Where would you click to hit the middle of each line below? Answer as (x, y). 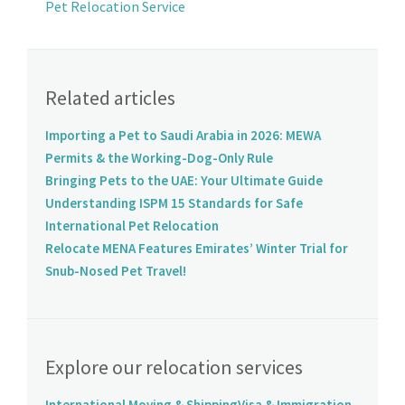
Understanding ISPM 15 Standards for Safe (174, 202)
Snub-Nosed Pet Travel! (116, 270)
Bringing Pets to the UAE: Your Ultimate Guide (184, 180)
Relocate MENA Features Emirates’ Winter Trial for (197, 248)
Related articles (110, 97)
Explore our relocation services (174, 367)
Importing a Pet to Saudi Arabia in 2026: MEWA (183, 135)
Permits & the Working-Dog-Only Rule (159, 157)
